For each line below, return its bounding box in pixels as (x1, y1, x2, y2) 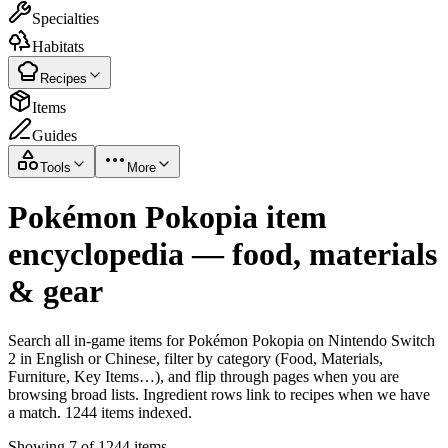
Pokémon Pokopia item (8, 199, 327, 236)
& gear (8, 273, 103, 310)
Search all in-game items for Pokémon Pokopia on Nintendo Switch (8, 331, 435, 349)
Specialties (32, 10, 99, 27)
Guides (32, 127, 77, 144)
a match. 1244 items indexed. (8, 403, 192, 421)
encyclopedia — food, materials (8, 236, 437, 273)
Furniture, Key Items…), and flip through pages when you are (8, 367, 399, 385)
